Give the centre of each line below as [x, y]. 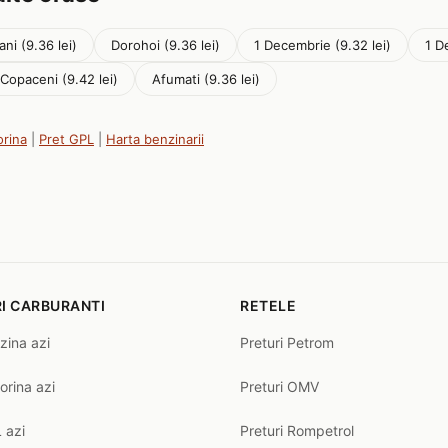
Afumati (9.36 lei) [206, 79]
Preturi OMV [279, 386]
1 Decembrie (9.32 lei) [322, 45]
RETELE [268, 305]
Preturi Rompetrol [297, 430]
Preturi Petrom [287, 342]
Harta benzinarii [155, 139]
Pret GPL [66, 139]
